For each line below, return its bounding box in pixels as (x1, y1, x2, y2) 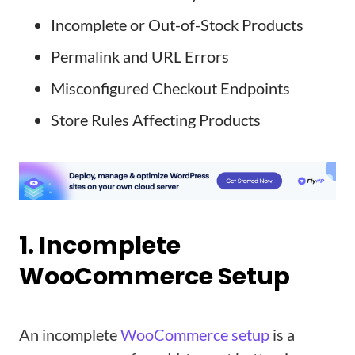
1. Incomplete (19, 229, 181, 262)
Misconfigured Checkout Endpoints (51, 78, 290, 97)
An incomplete (19, 325, 120, 344)
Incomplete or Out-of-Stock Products (51, 15, 303, 34)
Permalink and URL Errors (51, 47, 229, 66)
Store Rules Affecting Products (51, 110, 261, 129)
